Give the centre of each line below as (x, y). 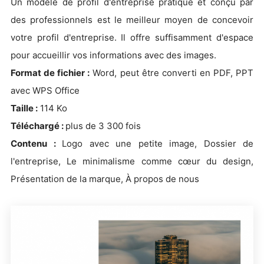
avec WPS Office (45, 90)
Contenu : (36, 143)
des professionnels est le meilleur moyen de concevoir (132, 20)
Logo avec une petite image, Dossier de (158, 143)
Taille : (24, 108)
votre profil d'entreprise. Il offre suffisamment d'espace (132, 37)
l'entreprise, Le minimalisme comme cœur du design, (132, 161)
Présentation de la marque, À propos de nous (105, 179)
